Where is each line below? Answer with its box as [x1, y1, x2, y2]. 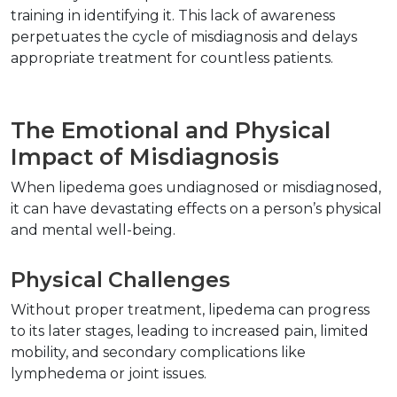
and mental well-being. [11, 222, 183, 239]
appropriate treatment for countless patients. [11, 50, 340, 67]
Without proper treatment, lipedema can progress [11, 301, 370, 319]
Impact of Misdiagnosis [11, 144, 292, 171]
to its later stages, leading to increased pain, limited [11, 323, 369, 340]
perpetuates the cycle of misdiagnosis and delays [11, 28, 357, 46]
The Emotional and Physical [11, 117, 331, 144]
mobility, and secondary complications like [11, 344, 306, 362]
